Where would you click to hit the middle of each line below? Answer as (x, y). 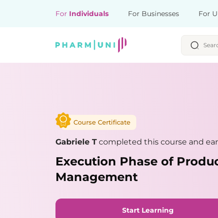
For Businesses (154, 14)
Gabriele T (76, 142)
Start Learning (148, 210)
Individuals (89, 14)
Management (97, 177)
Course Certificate (102, 122)
